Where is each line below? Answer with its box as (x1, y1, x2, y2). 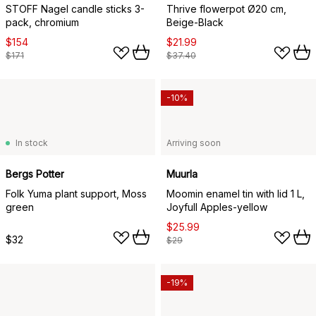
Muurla (166, 167, 197, 180)
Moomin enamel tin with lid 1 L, (166, 187, 305, 200)
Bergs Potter (6, 167, 64, 180)
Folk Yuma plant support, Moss (6, 187, 147, 200)
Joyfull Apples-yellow (166, 200, 267, 213)
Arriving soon (166, 137, 221, 148)
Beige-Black (166, 16, 224, 28)
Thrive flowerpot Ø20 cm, (166, 2, 286, 15)
